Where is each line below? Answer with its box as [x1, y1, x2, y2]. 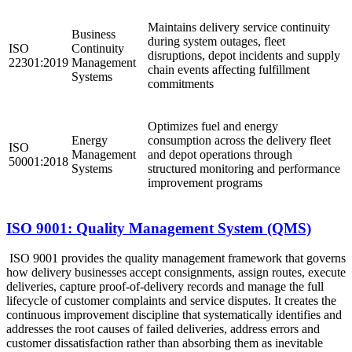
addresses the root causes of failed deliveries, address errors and [6, 322, 320, 336]
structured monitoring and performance [148, 161, 340, 175]
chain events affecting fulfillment [148, 62, 310, 76]
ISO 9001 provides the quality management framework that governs [6, 251, 346, 266]
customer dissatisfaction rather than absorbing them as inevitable [6, 336, 323, 350]
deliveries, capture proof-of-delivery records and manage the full [6, 280, 324, 294]
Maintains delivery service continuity [148, 20, 330, 34]
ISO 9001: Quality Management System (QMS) [6, 219, 311, 236]
